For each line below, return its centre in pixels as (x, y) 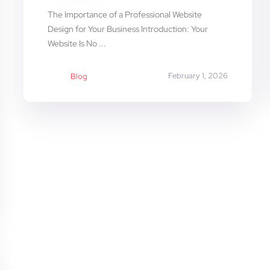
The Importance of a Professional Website (124, 15)
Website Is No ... (77, 44)
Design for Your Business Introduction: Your (127, 29)
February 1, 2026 (198, 76)
